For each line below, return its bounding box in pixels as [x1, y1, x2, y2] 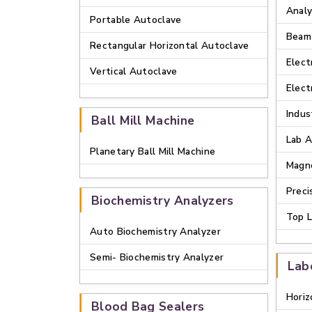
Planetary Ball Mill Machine [90, 145, 216, 158]
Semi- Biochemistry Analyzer [90, 251, 224, 264]
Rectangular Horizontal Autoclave [90, 39, 249, 52]
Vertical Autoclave [90, 65, 178, 78]
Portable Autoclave [90, 13, 182, 26]
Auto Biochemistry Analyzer [90, 225, 221, 238]
